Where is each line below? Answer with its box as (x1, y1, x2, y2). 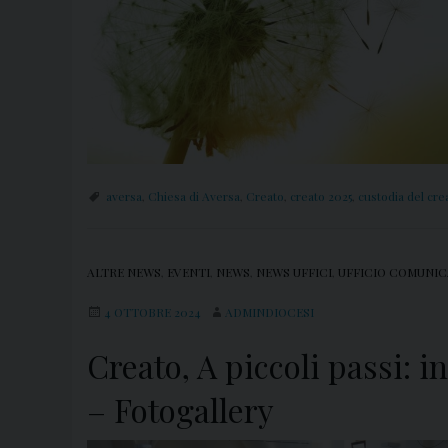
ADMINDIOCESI (225, 304, 314, 321)
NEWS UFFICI (256, 264, 332, 281)
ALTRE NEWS (87, 264, 161, 281)
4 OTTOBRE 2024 (104, 304, 201, 321)
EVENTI (167, 264, 210, 281)
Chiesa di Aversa (148, 188, 240, 205)
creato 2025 (290, 188, 352, 205)
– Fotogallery (87, 388, 274, 432)
